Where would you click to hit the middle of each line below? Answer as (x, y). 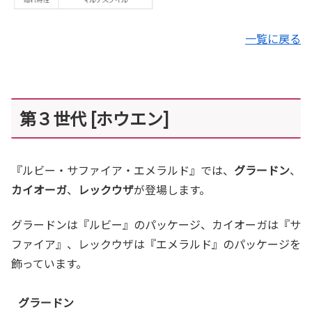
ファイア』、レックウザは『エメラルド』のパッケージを (156, 243)
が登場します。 (172, 189)
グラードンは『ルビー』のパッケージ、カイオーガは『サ (156, 224)
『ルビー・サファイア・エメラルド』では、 (123, 170)
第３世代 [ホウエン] (94, 118)
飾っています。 (49, 263)
